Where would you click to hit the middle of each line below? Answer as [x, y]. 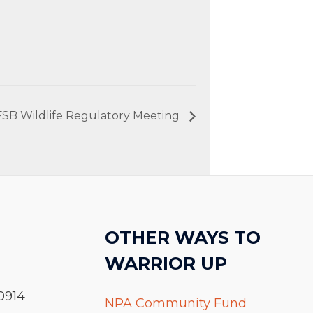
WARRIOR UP [166, 263]
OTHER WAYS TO [182, 237]
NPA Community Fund [175, 303]
